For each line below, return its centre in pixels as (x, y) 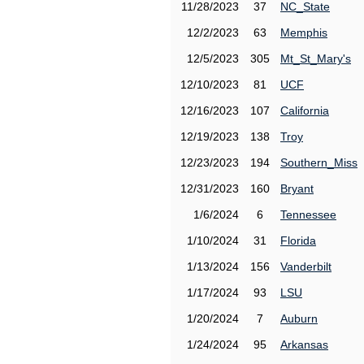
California (305, 110)
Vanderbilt (306, 266)
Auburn (299, 318)
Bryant (297, 188)
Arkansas (304, 344)
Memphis (304, 32)
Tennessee (308, 214)
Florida (298, 240)
